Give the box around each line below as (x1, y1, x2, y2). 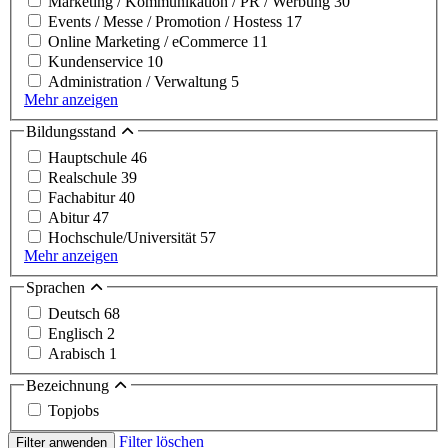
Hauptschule (48, 149, 131, 166)
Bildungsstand (26, 123, 120, 141)
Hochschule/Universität (48, 229, 200, 246)
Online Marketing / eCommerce (48, 33, 252, 51)
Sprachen (26, 279, 89, 296)
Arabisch (48, 344, 109, 362)
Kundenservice (48, 53, 147, 71)
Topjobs (48, 402, 99, 420)
